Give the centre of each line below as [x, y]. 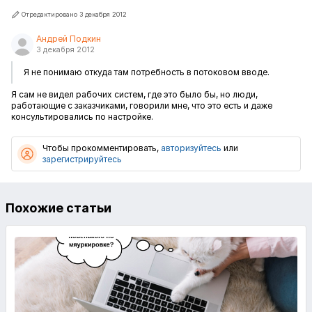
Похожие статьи [58, 208]
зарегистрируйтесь [82, 159]
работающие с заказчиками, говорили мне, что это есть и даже [142, 106]
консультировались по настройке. [82, 117]
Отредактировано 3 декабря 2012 [74, 14]
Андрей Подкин [69, 39]
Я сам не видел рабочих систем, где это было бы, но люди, [134, 94]
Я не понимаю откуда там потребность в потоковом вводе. [147, 72]
